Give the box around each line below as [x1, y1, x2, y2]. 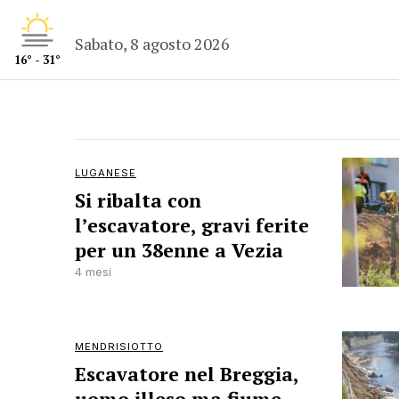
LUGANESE [75, 167, 136, 179]
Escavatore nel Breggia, [75, 362, 298, 387]
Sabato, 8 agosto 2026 [75, 32, 231, 54]
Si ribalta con [75, 188, 201, 213]
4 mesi [75, 265, 111, 279]
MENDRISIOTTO [75, 340, 163, 353]
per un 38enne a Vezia [75, 238, 283, 263]
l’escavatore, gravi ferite [75, 213, 309, 238]
